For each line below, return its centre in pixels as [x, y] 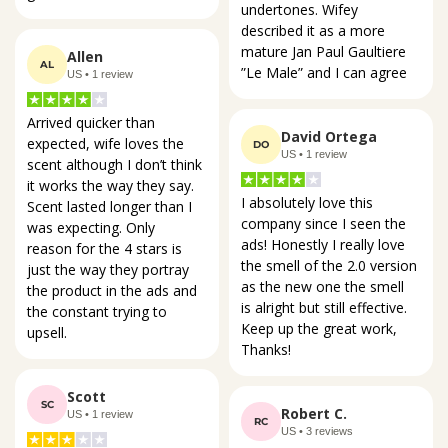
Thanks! [266, 349]
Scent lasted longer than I [111, 207]
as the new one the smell [324, 286]
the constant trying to [99, 312]
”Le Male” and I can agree [324, 72]
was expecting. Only [93, 228]
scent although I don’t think [116, 165]
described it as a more [315, 30]
